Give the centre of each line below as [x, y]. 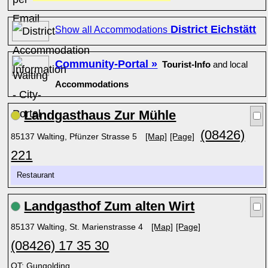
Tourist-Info [187, 65]
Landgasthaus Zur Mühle [100, 115]
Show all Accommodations [112, 29]
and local [229, 65]
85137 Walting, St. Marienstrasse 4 [78, 227]
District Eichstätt [214, 29]
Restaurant [38, 175]
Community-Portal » [106, 64]
